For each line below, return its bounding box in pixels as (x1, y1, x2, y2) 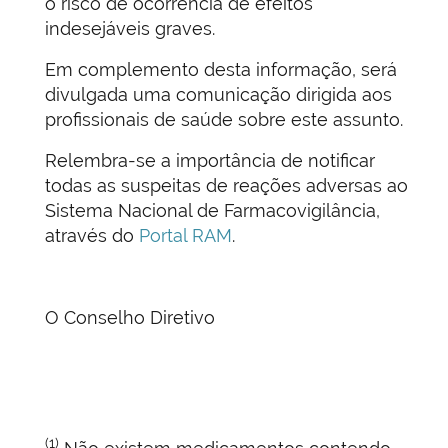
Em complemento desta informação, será (45, 59, 397, 81)
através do (45, 225, 139, 247)
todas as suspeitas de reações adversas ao (45, 175, 408, 197)
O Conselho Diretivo (45, 307, 215, 329)
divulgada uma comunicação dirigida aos (45, 84, 392, 106)
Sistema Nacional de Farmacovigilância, (45, 200, 380, 222)
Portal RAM (139, 225, 232, 247)
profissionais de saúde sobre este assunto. (45, 109, 403, 131)
